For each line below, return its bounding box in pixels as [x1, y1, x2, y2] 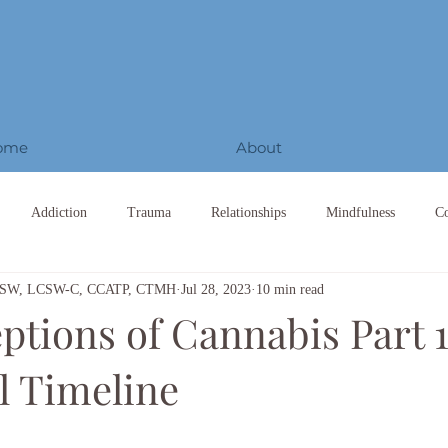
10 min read [256, 281, 324, 297]
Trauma [127, 204, 171, 220]
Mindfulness [326, 204, 395, 220]
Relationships [211, 204, 286, 220]
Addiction [31, 204, 87, 220]
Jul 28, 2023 [181, 281, 251, 297]
